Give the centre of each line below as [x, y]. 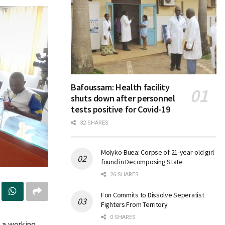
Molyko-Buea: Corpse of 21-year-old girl [158, 152]
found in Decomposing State [142, 162]
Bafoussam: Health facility [120, 87]
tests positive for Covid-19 [121, 109]
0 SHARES [122, 217]
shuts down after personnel [123, 98]
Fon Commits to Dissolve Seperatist [153, 195]
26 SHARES [124, 175]
